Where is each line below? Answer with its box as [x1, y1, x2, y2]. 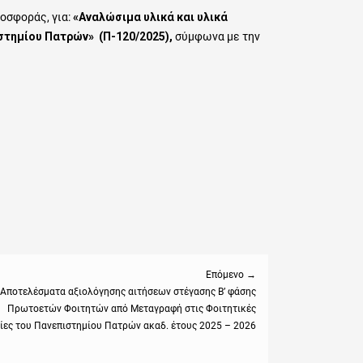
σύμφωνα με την [175, 30, 260, 44]
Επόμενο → [206, 269, 256, 281]
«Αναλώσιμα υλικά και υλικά [70, 11, 228, 24]
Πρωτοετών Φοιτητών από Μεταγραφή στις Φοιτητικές [7, 303, 256, 315]
